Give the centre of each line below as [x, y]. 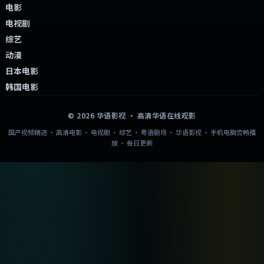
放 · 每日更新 [132, 142]
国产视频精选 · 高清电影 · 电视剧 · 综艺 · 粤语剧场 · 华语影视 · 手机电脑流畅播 [132, 132]
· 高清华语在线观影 [161, 115]
